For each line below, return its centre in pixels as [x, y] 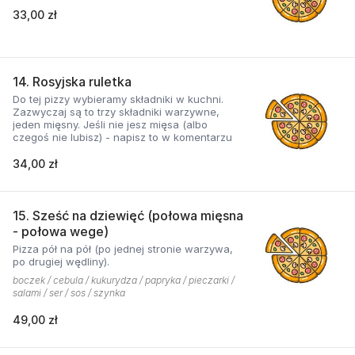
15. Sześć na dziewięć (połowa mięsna [128, 216]
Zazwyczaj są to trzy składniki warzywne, [116, 112]
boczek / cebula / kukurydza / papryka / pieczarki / [124, 280]
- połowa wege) [61, 231]
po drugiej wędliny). [61, 261]
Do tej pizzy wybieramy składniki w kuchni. [118, 99]
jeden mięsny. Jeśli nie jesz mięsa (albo [110, 124]
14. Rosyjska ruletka [72, 82]
